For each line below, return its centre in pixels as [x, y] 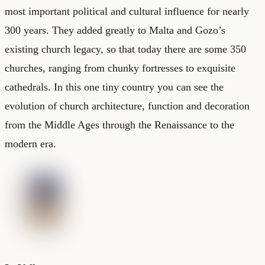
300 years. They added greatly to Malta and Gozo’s [115, 30]
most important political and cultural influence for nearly [127, 11]
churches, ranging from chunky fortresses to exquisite [120, 68]
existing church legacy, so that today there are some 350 [125, 49]
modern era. [30, 143]
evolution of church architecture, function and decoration [127, 106]
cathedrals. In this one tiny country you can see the [114, 87]
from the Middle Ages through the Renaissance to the [119, 125]
